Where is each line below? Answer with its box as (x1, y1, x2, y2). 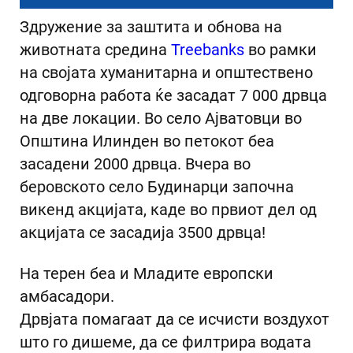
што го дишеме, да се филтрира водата (19, 333, 311, 351)
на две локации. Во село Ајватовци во (19, 110, 302, 128)
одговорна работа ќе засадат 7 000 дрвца (19, 87, 327, 106)
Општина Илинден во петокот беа (19, 132, 274, 151)
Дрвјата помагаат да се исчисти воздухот (19, 310, 329, 329)
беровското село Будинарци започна (19, 178, 294, 197)
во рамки (243, 41, 317, 60)
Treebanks (170, 41, 244, 60)
